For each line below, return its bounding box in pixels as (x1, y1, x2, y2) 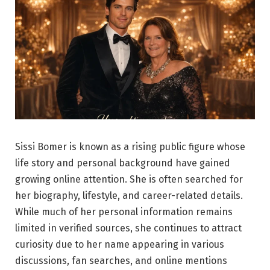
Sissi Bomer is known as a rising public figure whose (15, 140, 245, 152)
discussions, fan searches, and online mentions (15, 254, 227, 266)
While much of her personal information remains (15, 206, 233, 218)
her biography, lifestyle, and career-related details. (15, 189, 243, 201)
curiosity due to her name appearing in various (15, 238, 224, 250)
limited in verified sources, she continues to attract (15, 222, 242, 234)
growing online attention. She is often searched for (15, 173, 243, 185)
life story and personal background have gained (15, 157, 230, 169)
